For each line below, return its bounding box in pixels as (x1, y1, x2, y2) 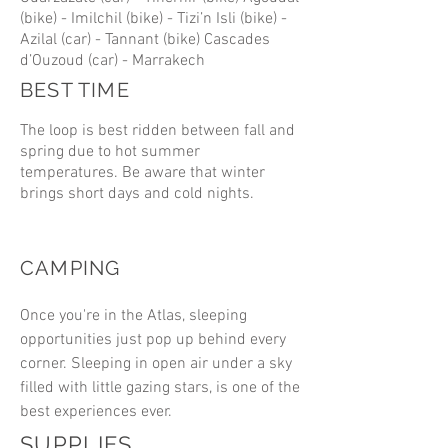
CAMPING (20, 256, 121, 280)
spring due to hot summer (20, 142, 200, 162)
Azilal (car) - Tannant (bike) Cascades (20, 30, 270, 50)
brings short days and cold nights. (20, 184, 254, 204)
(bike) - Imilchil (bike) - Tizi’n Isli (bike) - (20, 9, 287, 29)
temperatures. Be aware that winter (20, 163, 265, 183)
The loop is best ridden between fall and (20, 121, 295, 141)
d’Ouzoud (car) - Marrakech (20, 51, 205, 71)
